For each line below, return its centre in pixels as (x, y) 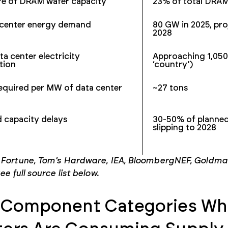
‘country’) (174, 65)
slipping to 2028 (186, 128)
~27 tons (172, 88)
